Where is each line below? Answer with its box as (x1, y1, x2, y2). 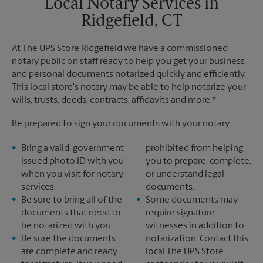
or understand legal (146, 170, 224, 179)
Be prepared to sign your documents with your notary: (12, 119, 231, 129)
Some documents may (146, 195, 238, 205)
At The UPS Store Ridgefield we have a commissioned (12, 44, 228, 53)
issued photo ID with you (21, 157, 124, 166)
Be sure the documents (21, 234, 116, 244)
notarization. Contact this (146, 234, 248, 244)
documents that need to (21, 208, 121, 218)
